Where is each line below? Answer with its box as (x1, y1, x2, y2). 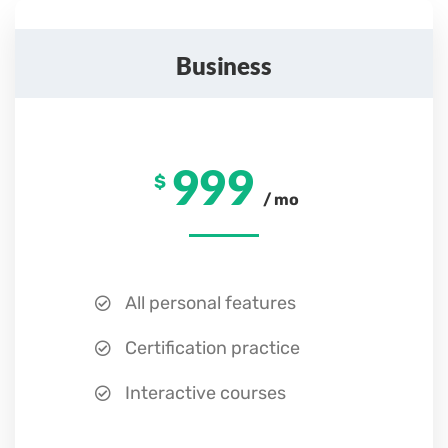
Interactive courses (121, 382, 286, 404)
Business (175, 51, 273, 80)
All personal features (121, 292, 296, 314)
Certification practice (121, 337, 300, 359)
